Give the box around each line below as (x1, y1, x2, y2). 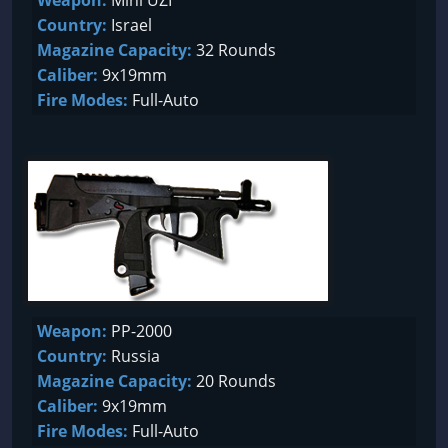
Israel (107, 14, 152, 36)
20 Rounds (192, 370, 276, 392)
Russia (107, 345, 160, 367)
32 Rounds (192, 39, 276, 61)
